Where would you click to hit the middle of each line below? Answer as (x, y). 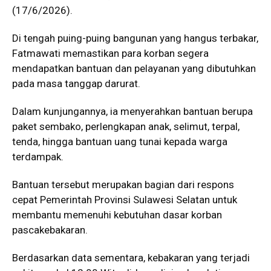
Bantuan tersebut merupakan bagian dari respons (123, 184)
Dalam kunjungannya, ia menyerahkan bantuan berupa (132, 111)
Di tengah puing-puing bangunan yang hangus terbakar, (135, 38)
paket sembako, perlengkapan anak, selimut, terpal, (126, 126)
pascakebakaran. (50, 230)
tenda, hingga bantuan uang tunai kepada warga (120, 141)
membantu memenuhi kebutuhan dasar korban (117, 214)
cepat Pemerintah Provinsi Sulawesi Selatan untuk (125, 199)
